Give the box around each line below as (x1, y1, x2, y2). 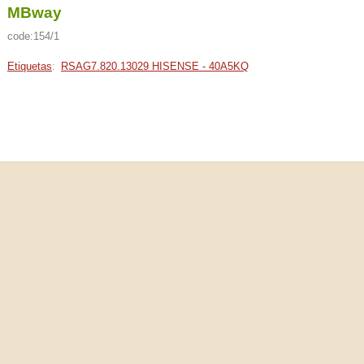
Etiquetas (7, 59, 52, 72)
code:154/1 (7, 30, 59, 43)
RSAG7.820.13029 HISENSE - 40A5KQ (61, 59, 249, 72)
